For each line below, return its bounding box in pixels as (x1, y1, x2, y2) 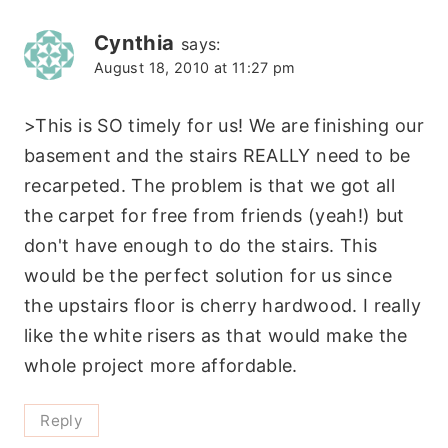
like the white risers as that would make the (24, 325, 408, 347)
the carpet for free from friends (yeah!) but (24, 205, 405, 227)
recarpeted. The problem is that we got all (24, 175, 396, 197)
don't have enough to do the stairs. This (24, 235, 378, 257)
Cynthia (94, 30, 175, 56)
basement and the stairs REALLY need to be (24, 145, 411, 167)
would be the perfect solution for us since (24, 265, 393, 287)
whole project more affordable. (24, 355, 298, 377)
